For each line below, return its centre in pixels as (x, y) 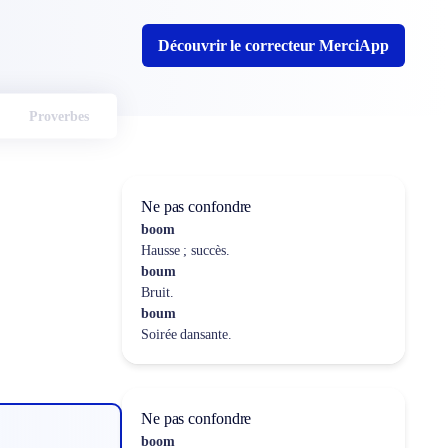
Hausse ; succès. (185, 250)
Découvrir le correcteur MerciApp (273, 45)
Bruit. (157, 292)
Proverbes (58, 116)
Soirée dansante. (186, 334)
